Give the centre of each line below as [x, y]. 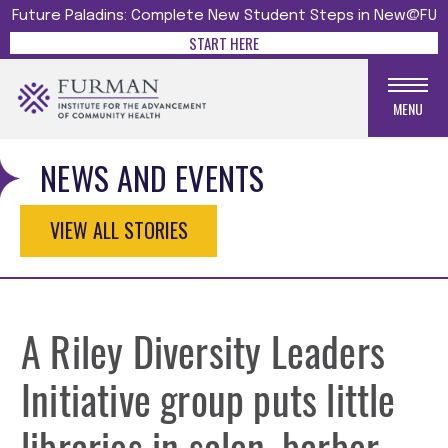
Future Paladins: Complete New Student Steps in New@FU [224, 16]
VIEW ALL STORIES [118, 229]
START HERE [224, 43]
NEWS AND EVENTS [152, 177]
